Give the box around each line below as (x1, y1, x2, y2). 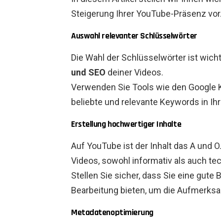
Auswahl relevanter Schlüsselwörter (71, 30, 197, 42)
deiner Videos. (106, 67, 163, 78)
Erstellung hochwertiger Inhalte (71, 118, 182, 130)
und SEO (71, 67, 106, 78)
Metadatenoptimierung (71, 207, 153, 219)
